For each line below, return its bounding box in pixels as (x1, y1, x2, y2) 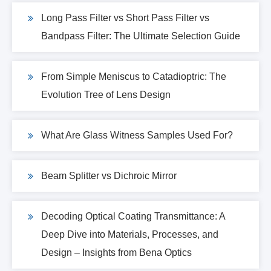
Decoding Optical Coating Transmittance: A (41, 211, 226, 222)
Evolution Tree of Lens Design (41, 90, 171, 100)
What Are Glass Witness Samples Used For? (41, 130, 233, 141)
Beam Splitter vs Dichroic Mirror (41, 171, 177, 181)
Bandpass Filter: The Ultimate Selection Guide (41, 31, 240, 42)
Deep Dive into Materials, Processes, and (41, 229, 218, 240)
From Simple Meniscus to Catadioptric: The (41, 71, 226, 82)
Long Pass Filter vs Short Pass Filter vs (41, 13, 209, 24)
